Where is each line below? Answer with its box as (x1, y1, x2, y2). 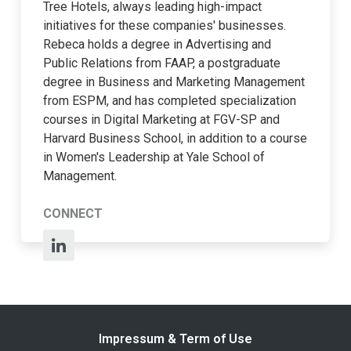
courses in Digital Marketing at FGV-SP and (42, 111, 280, 127)
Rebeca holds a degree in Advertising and (42, 36, 271, 52)
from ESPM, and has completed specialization (42, 92, 296, 108)
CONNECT (42, 205, 103, 221)
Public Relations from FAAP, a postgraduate (42, 55, 280, 71)
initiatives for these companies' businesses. (42, 17, 286, 33)
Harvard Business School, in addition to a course (42, 130, 307, 146)
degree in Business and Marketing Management (42, 74, 305, 89)
